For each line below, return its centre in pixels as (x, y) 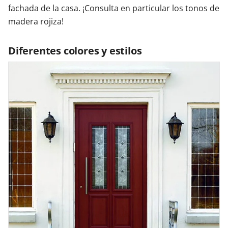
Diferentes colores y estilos (75, 51)
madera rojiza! (36, 22)
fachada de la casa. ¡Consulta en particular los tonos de (114, 8)
